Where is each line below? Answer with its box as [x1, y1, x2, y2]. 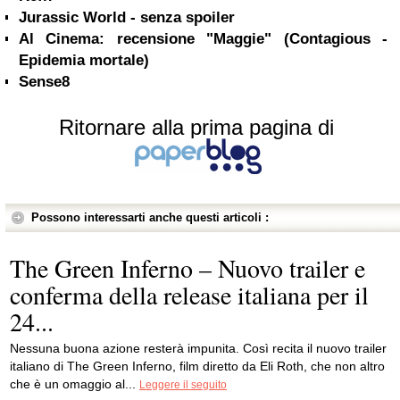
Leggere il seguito [139, 379, 227, 391]
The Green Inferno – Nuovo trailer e [10, 251, 365, 285]
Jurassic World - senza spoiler [19, 9, 235, 26]
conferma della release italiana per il [10, 278, 369, 312]
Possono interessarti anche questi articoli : [31, 211, 269, 224]
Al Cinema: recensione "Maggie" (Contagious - [19, 30, 387, 47]
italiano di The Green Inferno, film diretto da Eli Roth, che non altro [10, 359, 385, 373]
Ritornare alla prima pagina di [59, 115, 334, 139]
